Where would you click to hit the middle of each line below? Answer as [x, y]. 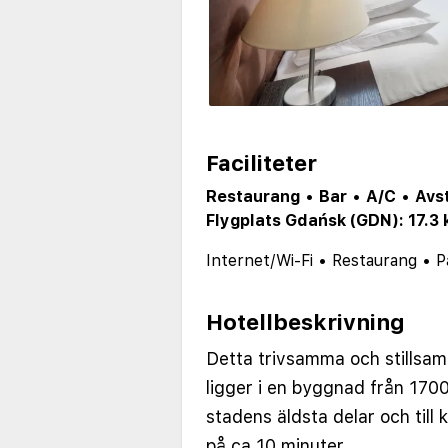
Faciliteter [261, 163]
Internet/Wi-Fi [259, 261]
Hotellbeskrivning [305, 322]
